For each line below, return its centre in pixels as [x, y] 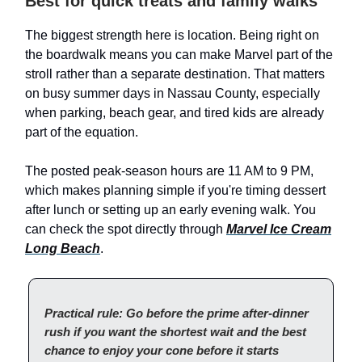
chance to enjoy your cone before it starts [162, 351]
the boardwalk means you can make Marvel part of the [179, 55]
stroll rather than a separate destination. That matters [175, 74]
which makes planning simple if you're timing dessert [175, 191]
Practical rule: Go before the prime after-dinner [177, 314]
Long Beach [63, 249]
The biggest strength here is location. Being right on [172, 36]
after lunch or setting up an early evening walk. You [170, 210]
